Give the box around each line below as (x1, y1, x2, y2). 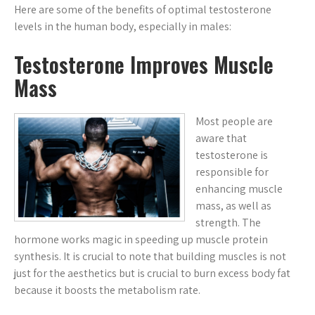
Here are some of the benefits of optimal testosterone (14, 1, 271, 17)
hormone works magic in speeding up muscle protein (14, 231, 268, 247)
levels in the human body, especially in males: (14, 18, 231, 34)
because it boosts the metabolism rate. (14, 282, 200, 297)
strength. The (195, 214, 261, 230)
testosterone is (195, 147, 268, 162)
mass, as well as (195, 198, 271, 213)
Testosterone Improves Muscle (14, 48, 274, 80)
